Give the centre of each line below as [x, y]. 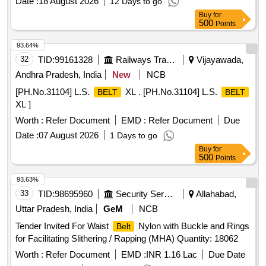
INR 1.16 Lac [172, 255]
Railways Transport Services [171, 60]
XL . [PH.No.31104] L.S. [171, 92]
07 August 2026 [69, 135]
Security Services [168, 194]
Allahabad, [215, 194]
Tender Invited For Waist [63, 226]
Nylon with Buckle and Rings [193, 226]
